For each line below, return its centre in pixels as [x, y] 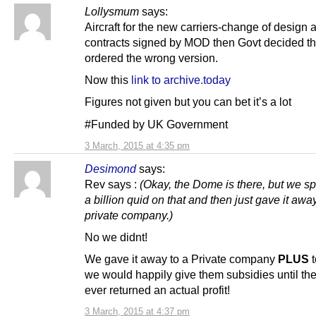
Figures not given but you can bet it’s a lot [188, 102]
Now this [108, 80]
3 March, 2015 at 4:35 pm [137, 145]
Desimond [110, 168]
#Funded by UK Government [156, 124]
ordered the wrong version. [151, 58]
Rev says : [112, 184]
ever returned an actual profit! [157, 290]
